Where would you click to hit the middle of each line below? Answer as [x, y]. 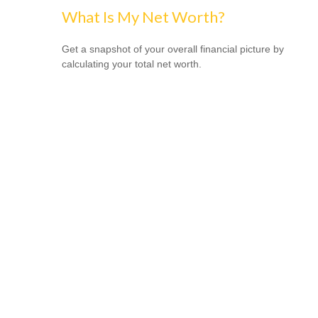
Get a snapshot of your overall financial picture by [173, 49]
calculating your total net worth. [132, 64]
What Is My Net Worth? [143, 16]
